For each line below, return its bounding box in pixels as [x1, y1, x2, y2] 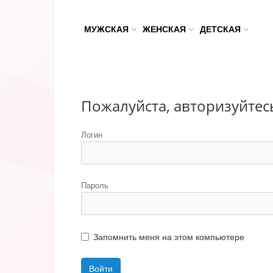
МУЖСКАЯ [84, 23, 131, 35]
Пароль [81, 179, 108, 191]
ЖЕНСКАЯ [143, 23, 188, 35]
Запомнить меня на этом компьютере [93, 230, 244, 243]
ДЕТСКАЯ [200, 23, 243, 35]
